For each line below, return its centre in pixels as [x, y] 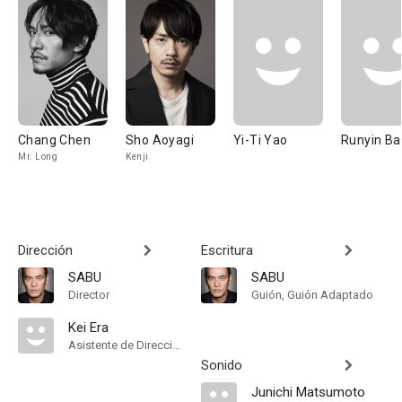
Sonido [222, 365]
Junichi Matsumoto [308, 392]
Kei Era [88, 328]
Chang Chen [54, 140]
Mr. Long [38, 157]
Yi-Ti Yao [261, 140]
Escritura [227, 250]
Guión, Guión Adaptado [312, 295]
